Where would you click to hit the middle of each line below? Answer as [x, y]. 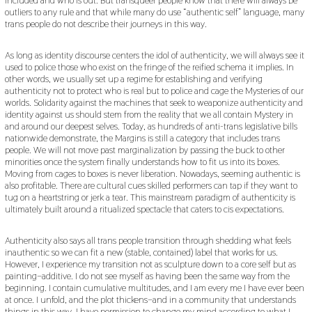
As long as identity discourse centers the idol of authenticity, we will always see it [154, 55]
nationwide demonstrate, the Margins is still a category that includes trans [142, 138]
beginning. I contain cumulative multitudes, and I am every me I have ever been [154, 287]
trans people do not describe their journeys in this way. [106, 23]
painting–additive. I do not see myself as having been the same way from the [147, 275]
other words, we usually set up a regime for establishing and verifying [133, 78]
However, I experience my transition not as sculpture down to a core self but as [150, 264]
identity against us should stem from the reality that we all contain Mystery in [149, 114]
